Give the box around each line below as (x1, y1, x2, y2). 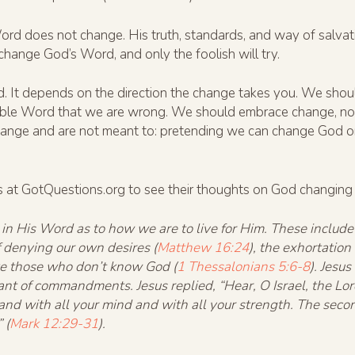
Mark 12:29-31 (10, 315, 98, 334)
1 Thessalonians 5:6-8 (177, 258, 310, 277)
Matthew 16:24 (157, 239, 249, 258)
